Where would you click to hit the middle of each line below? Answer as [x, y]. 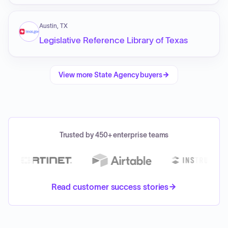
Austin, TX [53, 26]
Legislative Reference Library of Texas [113, 40]
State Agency [117, 75]
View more [77, 75]
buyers [151, 75]
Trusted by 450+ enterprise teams [114, 135]
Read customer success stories [110, 187]
